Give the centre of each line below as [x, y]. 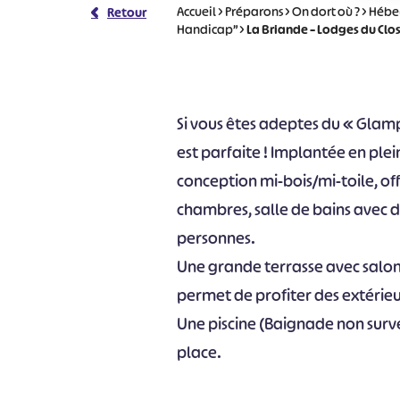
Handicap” [208, 29]
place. [200, 353]
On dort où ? [326, 11]
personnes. [217, 238]
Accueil [197, 11]
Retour [127, 12]
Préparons [254, 11]
